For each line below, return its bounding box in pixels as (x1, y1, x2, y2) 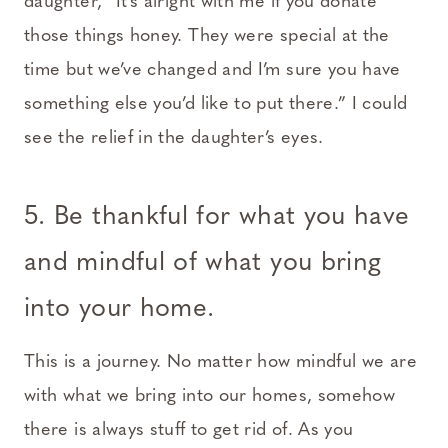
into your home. (24, 296, 215, 324)
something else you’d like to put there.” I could (24, 95, 408, 115)
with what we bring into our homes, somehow (24, 387, 396, 407)
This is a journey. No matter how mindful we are (24, 353, 417, 373)
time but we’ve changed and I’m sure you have (24, 61, 401, 81)
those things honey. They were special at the (24, 27, 390, 47)
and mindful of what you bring (24, 250, 382, 278)
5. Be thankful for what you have (24, 204, 410, 232)
